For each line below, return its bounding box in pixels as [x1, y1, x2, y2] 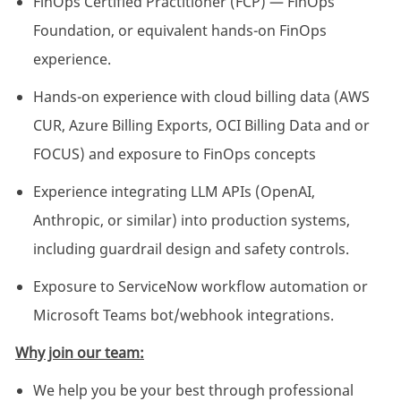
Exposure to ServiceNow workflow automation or [32, 277, 368, 297]
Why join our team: [14, 343, 144, 363]
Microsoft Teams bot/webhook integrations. [32, 305, 334, 326]
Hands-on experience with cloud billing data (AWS [32, 87, 370, 107]
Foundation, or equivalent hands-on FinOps [32, 21, 327, 41]
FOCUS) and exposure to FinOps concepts [32, 144, 316, 165]
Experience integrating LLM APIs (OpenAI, [32, 182, 315, 202]
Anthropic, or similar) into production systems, [32, 210, 350, 231]
